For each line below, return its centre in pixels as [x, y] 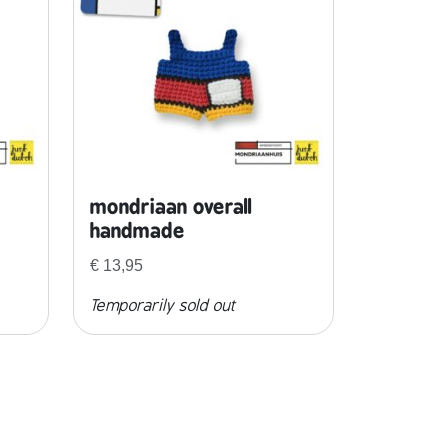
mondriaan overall [170, 207]
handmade [137, 231]
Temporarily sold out [162, 306]
